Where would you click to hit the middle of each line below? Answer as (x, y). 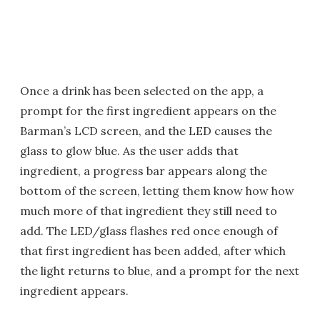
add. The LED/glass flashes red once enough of (149, 231)
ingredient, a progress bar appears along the (144, 171)
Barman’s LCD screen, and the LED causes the (146, 131)
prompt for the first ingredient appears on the (148, 111)
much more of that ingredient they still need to (149, 211)
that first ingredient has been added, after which (153, 251)
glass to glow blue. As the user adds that (129, 151)
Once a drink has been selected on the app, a (142, 91)
